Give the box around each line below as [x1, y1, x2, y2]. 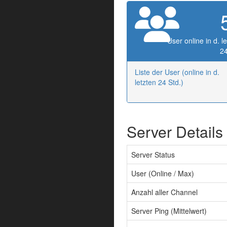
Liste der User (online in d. [135, 67, 219, 78]
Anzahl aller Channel [131, 187, 198, 198]
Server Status [131, 149, 175, 160]
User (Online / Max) [131, 168, 194, 179]
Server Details [127, 121, 223, 143]
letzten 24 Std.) [135, 77, 183, 88]
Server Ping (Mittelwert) [131, 206, 207, 216]
